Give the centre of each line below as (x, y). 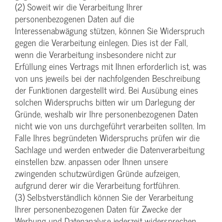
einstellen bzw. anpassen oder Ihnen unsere (91, 162)
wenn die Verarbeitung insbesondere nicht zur (96, 55)
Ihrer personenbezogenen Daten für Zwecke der (98, 209)
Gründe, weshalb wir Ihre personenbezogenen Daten (107, 114)
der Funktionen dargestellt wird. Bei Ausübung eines (107, 90)
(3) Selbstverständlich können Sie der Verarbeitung (104, 197)
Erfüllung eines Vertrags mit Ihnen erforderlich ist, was (111, 66)
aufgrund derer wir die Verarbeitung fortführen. (97, 185)
